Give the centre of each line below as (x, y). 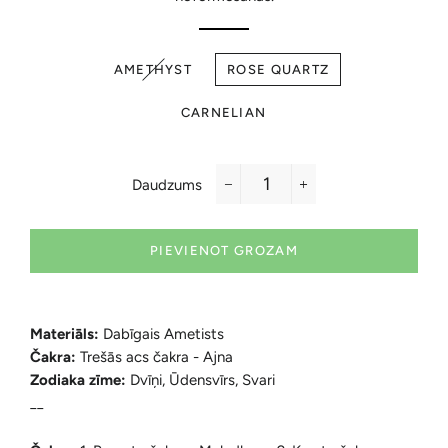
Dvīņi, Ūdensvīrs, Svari (202, 380)
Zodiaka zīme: (80, 380)
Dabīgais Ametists (163, 334)
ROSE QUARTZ (278, 69)
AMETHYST (153, 69)
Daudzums (167, 185)
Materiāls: (66, 334)
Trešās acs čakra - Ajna (156, 357)
